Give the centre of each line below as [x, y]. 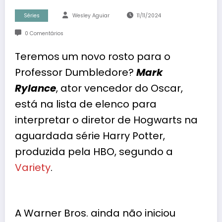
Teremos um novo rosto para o [93, 57]
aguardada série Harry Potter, [90, 136]
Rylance [35, 88]
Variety [33, 168]
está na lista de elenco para [86, 104]
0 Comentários [44, 34]
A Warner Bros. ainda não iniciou [95, 213]
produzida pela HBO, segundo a [94, 152]
